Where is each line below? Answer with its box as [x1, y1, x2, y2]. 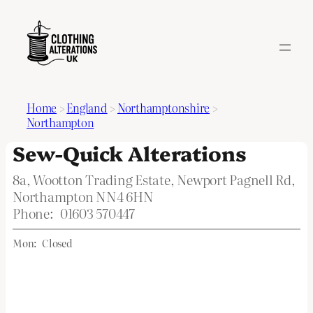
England [66, 99, 108, 117]
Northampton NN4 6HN [13, 186, 154, 206]
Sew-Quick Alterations [13, 138, 247, 166]
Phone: [13, 203, 54, 223]
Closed [42, 235, 73, 250]
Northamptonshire [117, 99, 210, 117]
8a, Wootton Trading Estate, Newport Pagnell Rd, [13, 169, 296, 189]
